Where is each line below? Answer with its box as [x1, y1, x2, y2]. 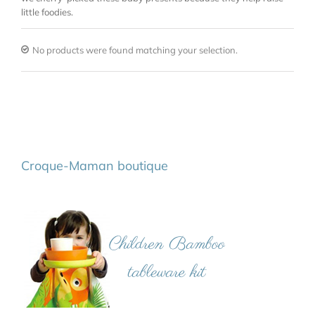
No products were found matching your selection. [32, 44, 238, 56]
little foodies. [21, 6, 73, 18]
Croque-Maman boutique [21, 157, 168, 174]
